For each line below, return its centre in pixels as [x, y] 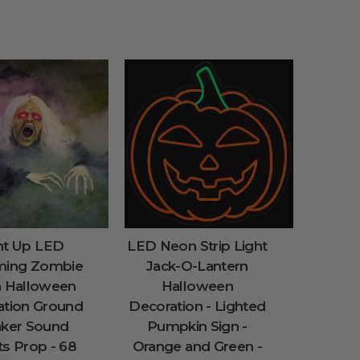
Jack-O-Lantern [197, 266]
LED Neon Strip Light [197, 245]
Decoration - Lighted [197, 306]
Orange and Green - [197, 346]
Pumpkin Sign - [197, 326]
